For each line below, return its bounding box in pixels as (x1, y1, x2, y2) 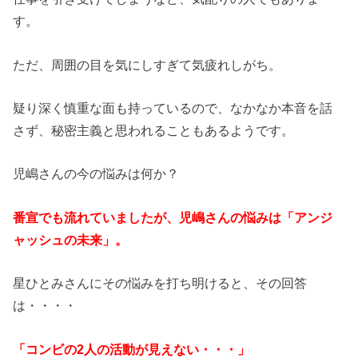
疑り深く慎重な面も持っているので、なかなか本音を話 (13, 101, 333, 116)
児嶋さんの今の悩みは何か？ (13, 166, 180, 181)
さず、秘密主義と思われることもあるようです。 (13, 123, 295, 138)
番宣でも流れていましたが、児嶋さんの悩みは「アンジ (13, 209, 333, 225)
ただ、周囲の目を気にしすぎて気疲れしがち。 (13, 57, 282, 72)
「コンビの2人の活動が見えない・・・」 (13, 341, 251, 356)
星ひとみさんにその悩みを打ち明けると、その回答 (13, 276, 308, 291)
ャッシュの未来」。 (13, 232, 129, 247)
